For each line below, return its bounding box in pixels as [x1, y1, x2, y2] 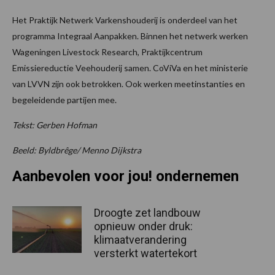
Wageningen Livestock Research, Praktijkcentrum [12, 47, 203, 58]
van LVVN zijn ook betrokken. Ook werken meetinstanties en [12, 79, 245, 90]
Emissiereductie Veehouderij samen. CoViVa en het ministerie [12, 63, 248, 74]
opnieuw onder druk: [94, 220, 193, 233]
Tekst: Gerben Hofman [12, 120, 97, 131]
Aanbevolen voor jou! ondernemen [12, 168, 239, 185]
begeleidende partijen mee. [12, 95, 117, 106]
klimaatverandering [94, 233, 187, 247]
